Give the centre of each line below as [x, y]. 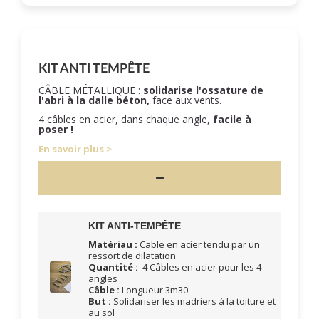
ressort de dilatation [132, 256]
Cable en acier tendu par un [199, 244]
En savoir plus [71, 149]
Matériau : [113, 244]
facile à [232, 119]
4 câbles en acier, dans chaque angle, [126, 119]
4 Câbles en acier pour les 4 [200, 267]
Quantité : [114, 267]
